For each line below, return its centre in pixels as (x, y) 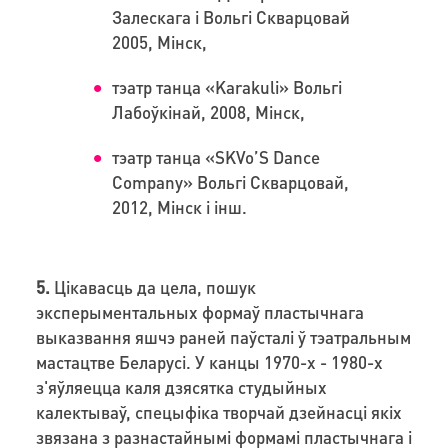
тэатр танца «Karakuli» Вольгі (227, 86)
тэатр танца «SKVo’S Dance (216, 156)
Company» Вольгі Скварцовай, (231, 181)
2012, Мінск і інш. (184, 206)
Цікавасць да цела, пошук (152, 286)
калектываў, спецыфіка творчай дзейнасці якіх (218, 411)
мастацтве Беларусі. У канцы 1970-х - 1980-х (209, 361)
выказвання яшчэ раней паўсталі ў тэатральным (223, 336)
